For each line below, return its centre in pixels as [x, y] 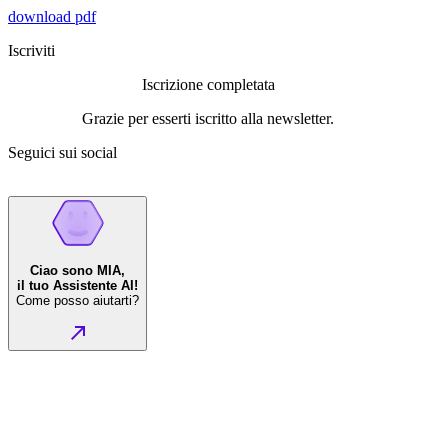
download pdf [52, 16]
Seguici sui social [62, 152]
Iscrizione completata [208, 84]
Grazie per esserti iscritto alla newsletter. [208, 118]
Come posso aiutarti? [77, 301]
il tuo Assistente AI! [77, 286]
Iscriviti [31, 50]
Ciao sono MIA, [77, 271]
